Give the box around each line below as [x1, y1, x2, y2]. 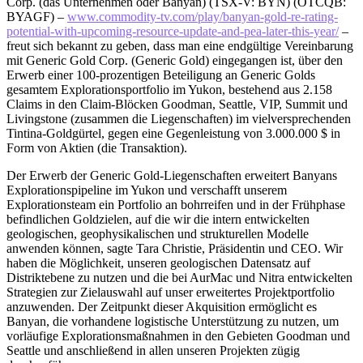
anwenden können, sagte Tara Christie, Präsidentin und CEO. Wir [6, 241, 343, 255]
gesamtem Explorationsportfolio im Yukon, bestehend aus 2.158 [6, 82, 332, 96]
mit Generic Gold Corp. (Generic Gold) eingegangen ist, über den [6, 53, 343, 67]
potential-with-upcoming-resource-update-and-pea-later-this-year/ [6, 23, 339, 38]
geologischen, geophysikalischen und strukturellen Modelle [6, 226, 309, 241]
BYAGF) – [6, 9, 67, 23]
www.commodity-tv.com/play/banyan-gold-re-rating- [67, 9, 338, 23]
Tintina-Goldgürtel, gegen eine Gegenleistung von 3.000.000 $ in [6, 126, 340, 140]
